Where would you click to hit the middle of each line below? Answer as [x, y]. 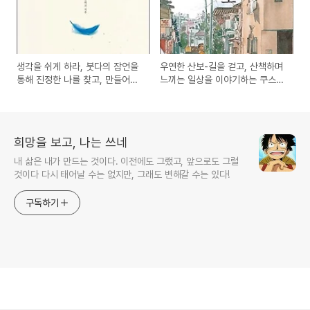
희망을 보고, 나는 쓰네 [71, 143]
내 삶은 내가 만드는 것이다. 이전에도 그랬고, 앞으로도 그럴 [126, 162]
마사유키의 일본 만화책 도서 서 [220, 93]
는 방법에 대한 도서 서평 [64, 93]
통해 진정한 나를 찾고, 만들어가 [77, 80]
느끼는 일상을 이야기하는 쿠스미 [222, 80]
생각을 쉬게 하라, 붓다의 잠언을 [77, 67]
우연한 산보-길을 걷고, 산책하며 [222, 67]
